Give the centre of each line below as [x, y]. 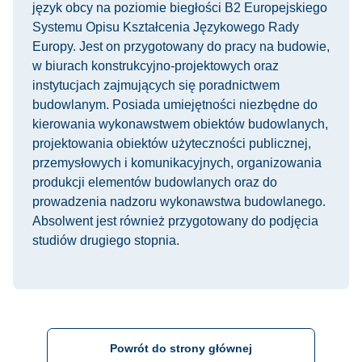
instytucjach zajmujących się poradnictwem [156, 85]
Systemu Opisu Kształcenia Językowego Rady [166, 27]
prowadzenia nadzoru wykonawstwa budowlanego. [179, 202]
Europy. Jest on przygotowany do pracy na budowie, [181, 46]
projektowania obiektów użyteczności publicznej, [172, 143]
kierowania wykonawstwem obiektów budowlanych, [180, 124]
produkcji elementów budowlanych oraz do [155, 182]
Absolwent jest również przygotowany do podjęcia [175, 221]
